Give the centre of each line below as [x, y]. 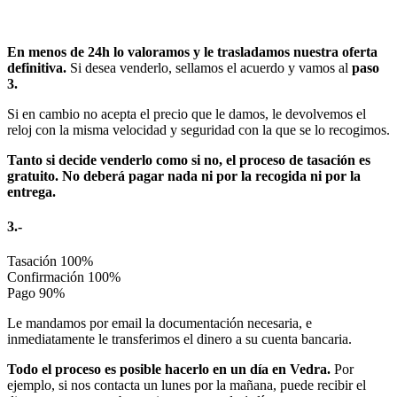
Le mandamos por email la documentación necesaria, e [160, 323]
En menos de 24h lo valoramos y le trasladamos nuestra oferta [192, 51]
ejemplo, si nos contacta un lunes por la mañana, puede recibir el [187, 385]
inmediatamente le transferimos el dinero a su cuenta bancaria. [179, 339]
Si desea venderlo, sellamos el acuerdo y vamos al [211, 67]
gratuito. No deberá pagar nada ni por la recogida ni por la [184, 175]
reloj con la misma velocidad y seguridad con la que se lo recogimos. [198, 129]
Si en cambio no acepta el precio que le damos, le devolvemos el [187, 113]
